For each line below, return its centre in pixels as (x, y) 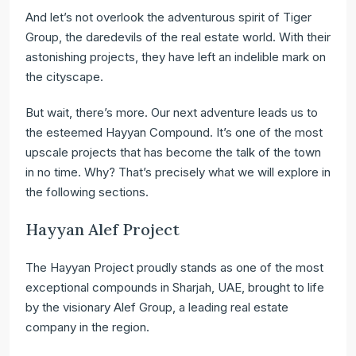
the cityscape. (64, 77)
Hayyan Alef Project (103, 229)
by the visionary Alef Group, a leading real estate (157, 307)
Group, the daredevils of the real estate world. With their (178, 37)
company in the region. (87, 327)
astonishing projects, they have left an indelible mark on (176, 57)
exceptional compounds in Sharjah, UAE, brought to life (175, 287)
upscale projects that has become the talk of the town (173, 152)
